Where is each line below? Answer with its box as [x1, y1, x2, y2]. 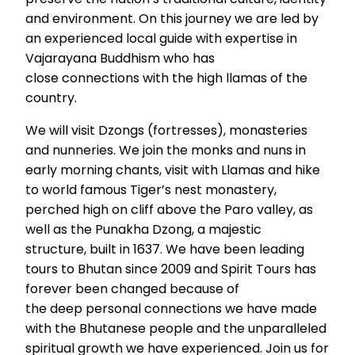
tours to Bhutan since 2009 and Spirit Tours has [25, 260, 316, 279]
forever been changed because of [25, 280, 239, 299]
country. [25, 89, 77, 108]
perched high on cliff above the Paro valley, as [25, 200, 313, 219]
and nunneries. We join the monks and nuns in [25, 141, 306, 160]
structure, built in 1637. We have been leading [25, 240, 304, 259]
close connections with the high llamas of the [25, 69, 307, 88]
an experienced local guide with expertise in [25, 29, 297, 48]
